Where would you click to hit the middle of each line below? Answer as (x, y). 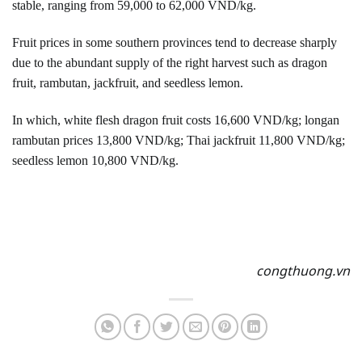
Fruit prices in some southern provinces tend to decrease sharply (175, 43)
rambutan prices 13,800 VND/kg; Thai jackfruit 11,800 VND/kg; (179, 141)
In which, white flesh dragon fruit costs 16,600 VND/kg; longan (176, 120)
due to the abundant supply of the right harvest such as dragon (170, 63)
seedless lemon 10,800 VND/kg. (95, 161)
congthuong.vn (303, 271)
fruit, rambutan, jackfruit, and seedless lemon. (128, 83)
